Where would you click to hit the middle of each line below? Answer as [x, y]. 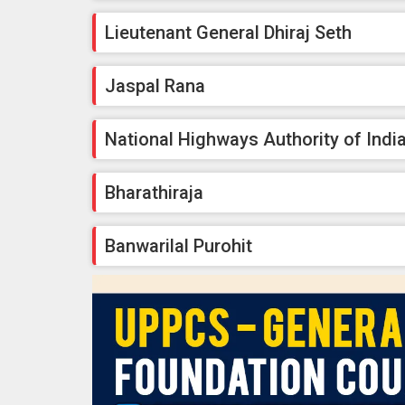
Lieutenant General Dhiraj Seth [228, 33]
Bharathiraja [154, 193]
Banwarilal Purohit [179, 246]
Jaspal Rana [155, 86]
